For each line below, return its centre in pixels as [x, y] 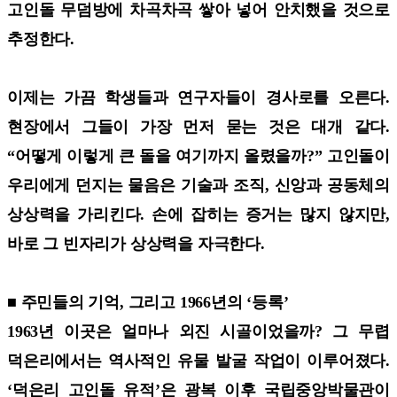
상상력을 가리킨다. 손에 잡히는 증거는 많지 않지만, [198, 214]
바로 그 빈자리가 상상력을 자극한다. [136, 243]
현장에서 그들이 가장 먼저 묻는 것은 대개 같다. [198, 126]
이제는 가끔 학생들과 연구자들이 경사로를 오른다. [198, 97]
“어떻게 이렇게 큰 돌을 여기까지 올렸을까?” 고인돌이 [198, 156]
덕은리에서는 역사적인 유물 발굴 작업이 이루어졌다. [198, 360]
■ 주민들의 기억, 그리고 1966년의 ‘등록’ [148, 302]
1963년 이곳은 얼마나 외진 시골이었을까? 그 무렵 [198, 331]
